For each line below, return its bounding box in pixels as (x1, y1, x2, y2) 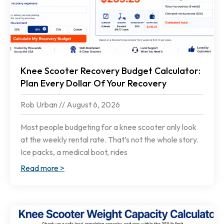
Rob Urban (20, 99, 59, 110)
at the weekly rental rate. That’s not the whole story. (20, 134, 198, 145)
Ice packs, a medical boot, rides (20, 147, 127, 157)
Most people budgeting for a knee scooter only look (20, 122, 196, 132)
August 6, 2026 (65, 99, 120, 110)
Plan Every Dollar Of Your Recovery (20, 77, 166, 89)
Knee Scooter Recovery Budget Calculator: (20, 65, 200, 77)
